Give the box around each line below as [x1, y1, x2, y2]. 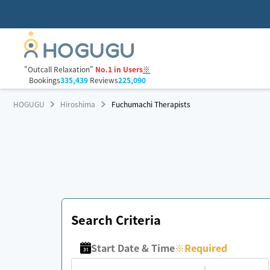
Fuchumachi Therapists [111, 99, 190, 109]
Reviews [87, 75, 118, 86]
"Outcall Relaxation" [24, 64, 93, 75]
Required [184, 240, 228, 255]
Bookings [28, 75, 60, 86]
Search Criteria [71, 211, 161, 228]
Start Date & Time [91, 240, 175, 255]
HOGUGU [13, 99, 45, 109]
